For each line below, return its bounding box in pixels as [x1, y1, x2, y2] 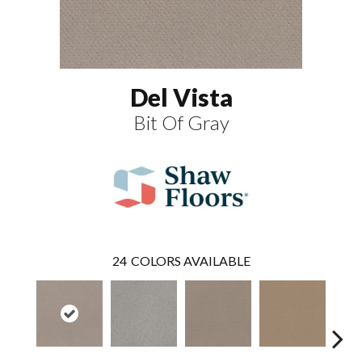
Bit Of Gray [133, 111, 229, 135]
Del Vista [129, 82, 233, 112]
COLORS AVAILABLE [130, 253, 250, 269]
